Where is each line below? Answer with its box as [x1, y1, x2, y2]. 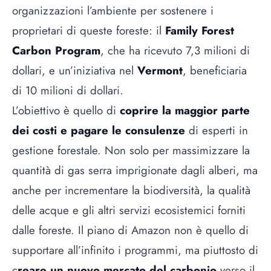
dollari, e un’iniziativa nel [12, 62, 137, 79]
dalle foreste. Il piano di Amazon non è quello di [12, 221, 249, 238]
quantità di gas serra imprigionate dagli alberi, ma [12, 162, 258, 178]
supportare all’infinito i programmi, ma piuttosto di [12, 241, 258, 258]
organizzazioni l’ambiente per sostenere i [12, 2, 214, 19]
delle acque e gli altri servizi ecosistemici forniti [12, 201, 246, 218]
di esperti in [185, 122, 248, 139]
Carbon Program [12, 42, 100, 59]
